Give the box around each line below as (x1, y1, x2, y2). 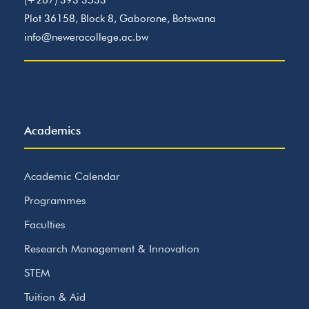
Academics (24, 123, 81, 137)
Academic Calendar (24, 170, 120, 183)
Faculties (24, 218, 66, 231)
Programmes (24, 194, 86, 207)
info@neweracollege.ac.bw (24, 31, 148, 43)
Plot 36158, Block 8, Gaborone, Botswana (24, 12, 216, 25)
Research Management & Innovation (24, 242, 199, 255)
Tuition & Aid (24, 290, 86, 303)
